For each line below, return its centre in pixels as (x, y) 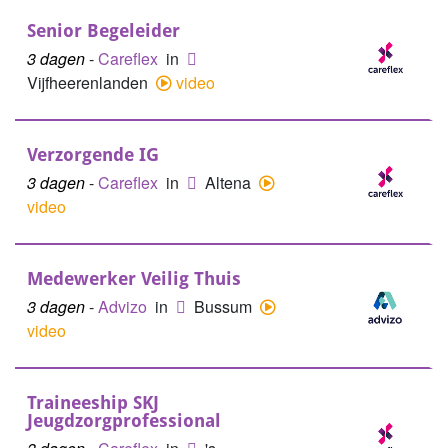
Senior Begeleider (103, 30)
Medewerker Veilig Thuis (134, 278)
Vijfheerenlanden (89, 82)
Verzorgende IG (93, 154)
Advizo (124, 306)
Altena (230, 182)
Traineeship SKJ (93, 402)
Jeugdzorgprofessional (124, 420)
